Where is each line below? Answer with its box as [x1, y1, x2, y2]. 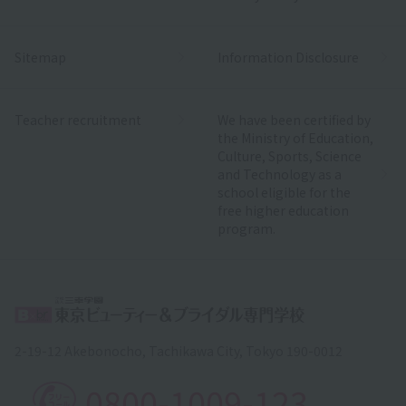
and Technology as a [217, 164, 342, 183]
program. [217, 218, 275, 237]
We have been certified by [217, 110, 371, 129]
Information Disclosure [217, 47, 359, 66]
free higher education [217, 200, 349, 219]
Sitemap [14, 47, 66, 66]
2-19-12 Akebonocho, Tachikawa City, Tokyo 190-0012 [14, 341, 343, 360]
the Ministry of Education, [217, 128, 373, 147]
